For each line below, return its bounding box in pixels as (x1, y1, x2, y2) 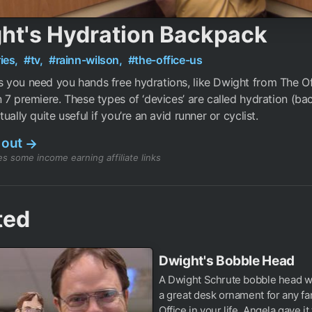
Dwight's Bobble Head (159, 253, 295, 270)
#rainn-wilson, (48, 53, 125, 68)
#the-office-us (127, 53, 203, 68)
